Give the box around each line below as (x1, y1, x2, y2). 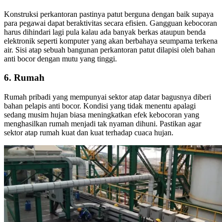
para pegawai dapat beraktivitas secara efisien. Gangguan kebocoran (4, 18, 217, 27)
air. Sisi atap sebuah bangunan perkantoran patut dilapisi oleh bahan (4, 45, 215, 54)
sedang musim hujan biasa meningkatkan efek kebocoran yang (4, 111, 199, 119)
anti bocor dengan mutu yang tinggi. (4, 54, 117, 63)
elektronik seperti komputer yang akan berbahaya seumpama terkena (4, 36, 218, 45)
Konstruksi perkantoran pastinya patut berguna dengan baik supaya (4, 9, 214, 18)
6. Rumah (4, 72, 45, 83)
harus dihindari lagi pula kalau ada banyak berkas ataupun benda (4, 27, 206, 36)
